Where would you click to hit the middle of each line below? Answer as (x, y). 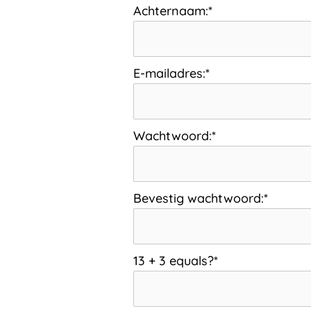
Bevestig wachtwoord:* (201, 199)
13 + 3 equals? (174, 261)
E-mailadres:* (172, 74)
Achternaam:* (173, 11)
